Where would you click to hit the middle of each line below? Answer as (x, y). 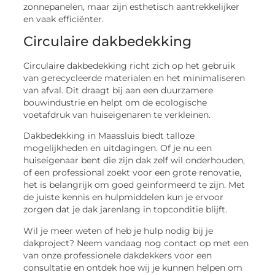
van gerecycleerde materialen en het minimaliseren (134, 78)
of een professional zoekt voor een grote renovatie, (133, 173)
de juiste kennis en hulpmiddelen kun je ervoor (124, 197)
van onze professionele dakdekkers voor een (118, 255)
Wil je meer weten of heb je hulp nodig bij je (118, 230)
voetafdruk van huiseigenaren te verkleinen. (117, 114)
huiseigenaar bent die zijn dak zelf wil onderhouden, (134, 161)
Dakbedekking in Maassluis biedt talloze (109, 136)
